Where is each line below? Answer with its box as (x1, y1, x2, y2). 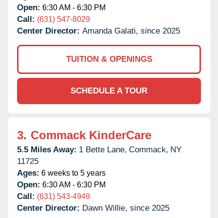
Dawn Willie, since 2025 (82, 203, 169, 213)
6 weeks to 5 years (39, 168, 106, 177)
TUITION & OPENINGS (66, 54, 152, 64)
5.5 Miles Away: (17, 145, 77, 154)
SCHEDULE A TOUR (71, 86, 147, 95)
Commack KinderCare (31, 128, 151, 142)
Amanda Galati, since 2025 (82, 26, 180, 36)
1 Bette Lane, (79, 145, 127, 154)
